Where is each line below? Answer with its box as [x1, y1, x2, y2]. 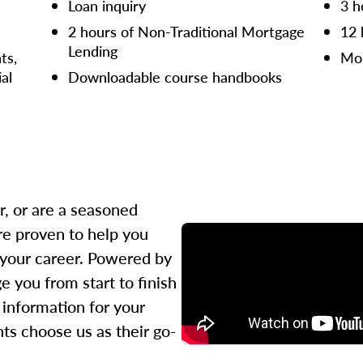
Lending [68, 41, 117, 61]
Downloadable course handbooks [68, 66, 282, 87]
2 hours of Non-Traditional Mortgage [68, 21, 305, 41]
